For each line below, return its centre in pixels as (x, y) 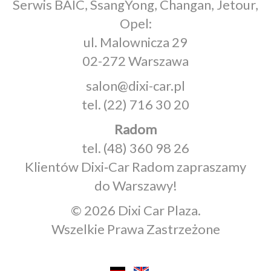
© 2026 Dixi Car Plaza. (135, 211)
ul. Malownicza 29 (135, 42)
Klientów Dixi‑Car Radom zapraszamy (135, 167)
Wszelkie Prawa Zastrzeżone (135, 229)
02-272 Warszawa (135, 61)
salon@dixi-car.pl (135, 86)
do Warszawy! (135, 186)
